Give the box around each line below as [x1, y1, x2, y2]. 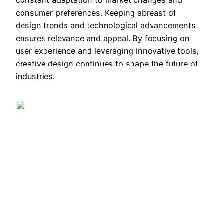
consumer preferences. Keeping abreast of [16, 7, 176, 18]
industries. [16, 71, 55, 81]
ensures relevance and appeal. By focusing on [16, 33, 190, 43]
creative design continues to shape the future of [16, 58, 198, 68]
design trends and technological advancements [16, 20, 196, 30]
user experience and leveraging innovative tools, [16, 45, 199, 56]
